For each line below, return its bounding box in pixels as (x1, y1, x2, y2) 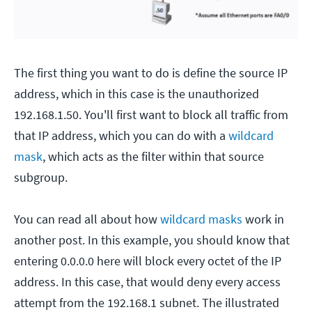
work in (242, 211, 284, 228)
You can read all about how (14, 211, 160, 228)
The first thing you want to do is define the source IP (14, 65, 288, 81)
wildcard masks (160, 211, 242, 228)
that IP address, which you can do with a (14, 127, 228, 144)
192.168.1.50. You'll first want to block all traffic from (14, 107, 288, 123)
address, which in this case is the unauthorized (14, 86, 259, 102)
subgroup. (14, 169, 68, 186)
